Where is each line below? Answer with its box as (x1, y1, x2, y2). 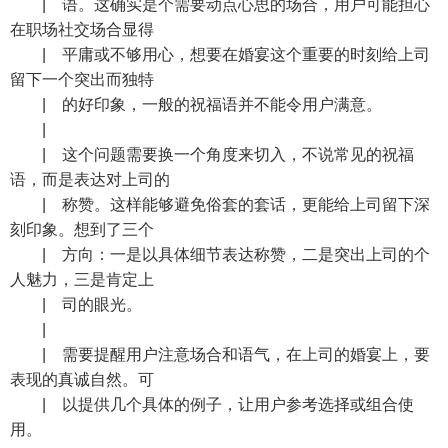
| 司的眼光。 (10, 296, 142, 313)
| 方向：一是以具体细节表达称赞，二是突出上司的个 (10, 246, 430, 263)
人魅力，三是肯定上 (10, 271, 154, 288)
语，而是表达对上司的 (10, 171, 170, 188)
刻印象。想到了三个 (10, 221, 154, 238)
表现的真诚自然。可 (10, 371, 154, 388)
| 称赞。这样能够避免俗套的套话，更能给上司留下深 (10, 196, 430, 213)
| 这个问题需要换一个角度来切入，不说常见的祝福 (10, 146, 414, 163)
